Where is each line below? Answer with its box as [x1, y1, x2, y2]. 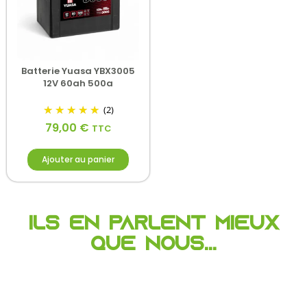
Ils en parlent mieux [28, 215, 279, 235]
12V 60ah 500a [43, 76, 113, 90]
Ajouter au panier [42, 153, 114, 166]
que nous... [90, 236, 217, 256]
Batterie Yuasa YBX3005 [21, 64, 135, 77]
